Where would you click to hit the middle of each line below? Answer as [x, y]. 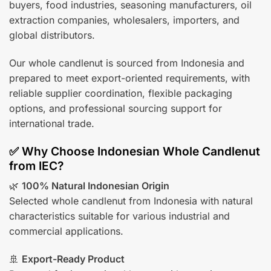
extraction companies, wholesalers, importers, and [124, 20]
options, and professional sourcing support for [116, 108]
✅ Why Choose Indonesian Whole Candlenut [135, 151]
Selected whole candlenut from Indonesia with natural [131, 201]
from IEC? [36, 165]
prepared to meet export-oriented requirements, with [129, 78]
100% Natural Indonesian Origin [96, 186]
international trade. [52, 123]
